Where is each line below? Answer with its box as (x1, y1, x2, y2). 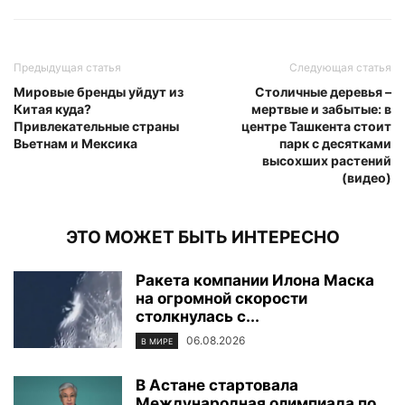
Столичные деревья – (255, 83, 391, 99)
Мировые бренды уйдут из (14, 83, 184, 99)
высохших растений (262, 152, 391, 168)
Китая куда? (14, 100, 91, 117)
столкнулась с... (136, 306, 259, 325)
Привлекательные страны (14, 118, 179, 134)
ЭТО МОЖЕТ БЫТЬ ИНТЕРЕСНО (65, 226, 340, 248)
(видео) (342, 169, 391, 185)
